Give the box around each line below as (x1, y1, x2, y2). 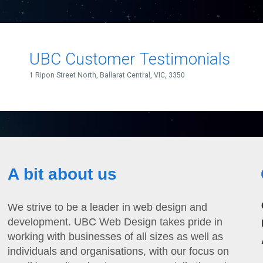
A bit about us (8, 165, 117, 183)
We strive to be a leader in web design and (8, 201, 208, 213)
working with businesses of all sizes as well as (8, 231, 224, 242)
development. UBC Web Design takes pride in (8, 216, 223, 228)
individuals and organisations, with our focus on (8, 245, 230, 257)
